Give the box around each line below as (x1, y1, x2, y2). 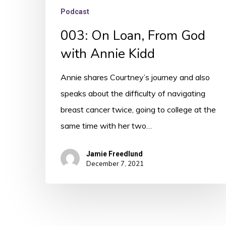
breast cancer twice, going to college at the (61, 104, 216, 115)
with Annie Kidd (61, 44, 155, 63)
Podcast (61, 7, 89, 16)
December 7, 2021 (86, 159, 144, 168)
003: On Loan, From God (61, 26, 205, 44)
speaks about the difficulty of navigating (61, 88, 205, 98)
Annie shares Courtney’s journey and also (61, 72, 210, 82)
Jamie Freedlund (86, 150, 143, 158)
